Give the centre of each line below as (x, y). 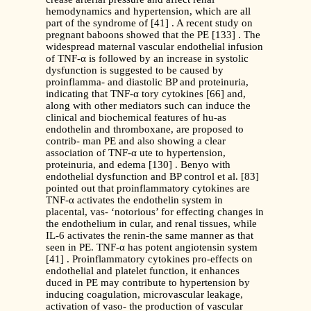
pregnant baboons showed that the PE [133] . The (153, 35)
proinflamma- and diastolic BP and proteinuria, (147, 82)
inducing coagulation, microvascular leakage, (144, 295)
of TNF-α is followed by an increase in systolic (147, 59)
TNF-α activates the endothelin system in (134, 200)
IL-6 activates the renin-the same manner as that (150, 236)
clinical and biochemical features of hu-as (136, 118)
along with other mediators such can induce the (148, 106)
